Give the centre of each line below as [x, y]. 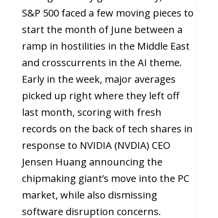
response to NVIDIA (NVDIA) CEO [96, 145]
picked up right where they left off [100, 96]
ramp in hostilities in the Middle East [106, 46]
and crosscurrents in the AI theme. [102, 63]
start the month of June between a [102, 29]
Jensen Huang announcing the [92, 162]
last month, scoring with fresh [91, 112]
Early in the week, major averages [99, 79]
